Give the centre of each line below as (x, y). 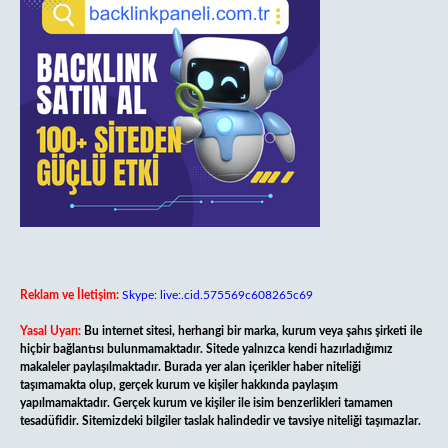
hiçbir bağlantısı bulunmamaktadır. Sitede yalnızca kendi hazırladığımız (206, 349)
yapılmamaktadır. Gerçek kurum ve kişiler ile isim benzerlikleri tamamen (206, 403)
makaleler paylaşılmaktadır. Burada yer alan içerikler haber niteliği (190, 367)
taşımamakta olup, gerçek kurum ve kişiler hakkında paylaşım (179, 385)
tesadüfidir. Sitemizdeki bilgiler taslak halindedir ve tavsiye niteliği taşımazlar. (220, 421)
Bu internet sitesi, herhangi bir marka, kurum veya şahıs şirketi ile (253, 331)
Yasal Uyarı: (50, 331)
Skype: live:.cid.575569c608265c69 (217, 295)
